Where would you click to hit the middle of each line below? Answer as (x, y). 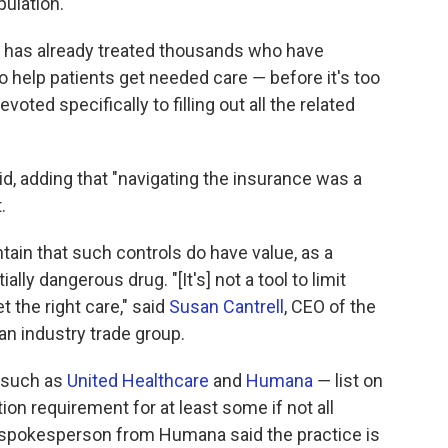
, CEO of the (330, 307)
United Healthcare (138, 381)
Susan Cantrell (226, 307)
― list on (348, 381)
